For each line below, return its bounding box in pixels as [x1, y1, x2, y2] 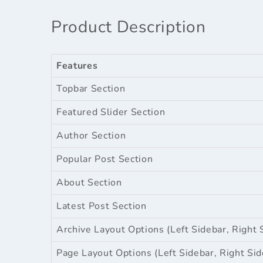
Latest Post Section [56, 199, 147, 213]
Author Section [56, 129, 126, 142]
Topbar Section [56, 82, 126, 95]
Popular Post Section [56, 152, 153, 166]
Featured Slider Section [56, 105, 166, 119]
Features [56, 59, 98, 72]
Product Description [51, 15, 206, 38]
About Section [56, 176, 122, 189]
